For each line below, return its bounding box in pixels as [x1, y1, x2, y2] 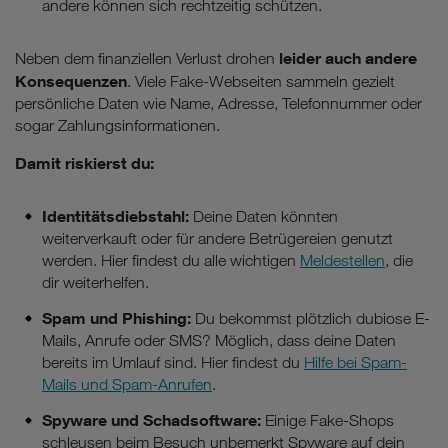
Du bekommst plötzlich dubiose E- [191, 308, 430, 328]
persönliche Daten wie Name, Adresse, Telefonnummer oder [15, 93, 422, 113]
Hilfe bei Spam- [304, 352, 407, 372]
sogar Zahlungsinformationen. [15, 115, 220, 135]
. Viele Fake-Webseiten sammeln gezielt [127, 71, 395, 91]
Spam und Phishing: [42, 307, 191, 328]
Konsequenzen [15, 70, 127, 91]
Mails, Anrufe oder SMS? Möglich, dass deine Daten [42, 330, 396, 350]
